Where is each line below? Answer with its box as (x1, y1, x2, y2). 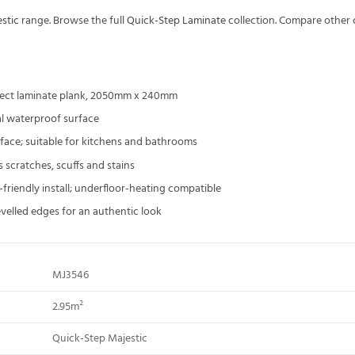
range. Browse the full (19, 12, 127, 29)
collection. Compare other (226, 12, 353, 29)
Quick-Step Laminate (127, 12, 226, 29)
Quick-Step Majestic (52, 330, 147, 347)
